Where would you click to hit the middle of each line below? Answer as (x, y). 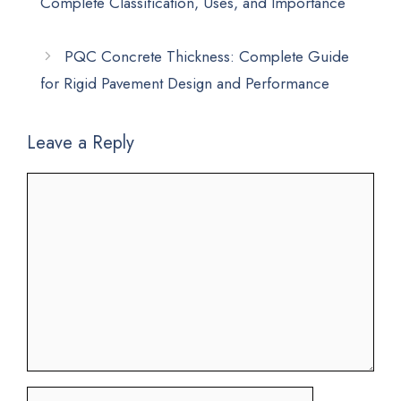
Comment (58, 183)
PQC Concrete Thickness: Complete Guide (207, 56)
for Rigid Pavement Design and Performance (185, 83)
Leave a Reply (81, 143)
